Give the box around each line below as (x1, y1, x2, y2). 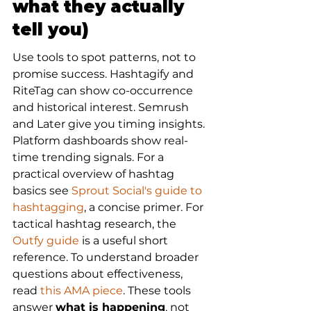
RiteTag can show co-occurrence (12, 84, 196, 97)
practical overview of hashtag (12, 167, 177, 180)
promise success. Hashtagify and (12, 67, 196, 81)
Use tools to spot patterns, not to (12, 51, 199, 64)
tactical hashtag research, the (12, 217, 179, 230)
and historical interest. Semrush (12, 101, 192, 114)
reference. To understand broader (12, 251, 201, 264)
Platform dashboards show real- (12, 134, 188, 147)
